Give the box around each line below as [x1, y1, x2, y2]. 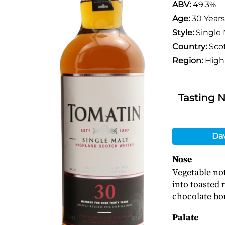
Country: [172, 42, 207, 51]
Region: [172, 56, 203, 65]
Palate [172, 212, 198, 223]
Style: [172, 28, 194, 37]
